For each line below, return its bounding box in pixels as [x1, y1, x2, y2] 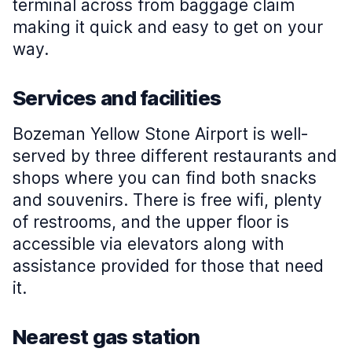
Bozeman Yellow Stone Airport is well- [13, 123, 309, 144]
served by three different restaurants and [13, 145, 337, 166]
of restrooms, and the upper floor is [13, 211, 289, 232]
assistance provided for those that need [13, 255, 324, 276]
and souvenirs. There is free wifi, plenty [13, 189, 322, 210]
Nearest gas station [13, 324, 200, 349]
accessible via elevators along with [13, 233, 284, 254]
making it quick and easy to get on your [13, 16, 323, 37]
